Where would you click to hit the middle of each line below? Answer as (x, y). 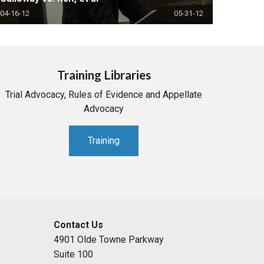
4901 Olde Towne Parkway (109, 240)
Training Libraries (104, 75)
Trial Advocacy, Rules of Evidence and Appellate (104, 95)
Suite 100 (74, 255)
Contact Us (79, 225)
